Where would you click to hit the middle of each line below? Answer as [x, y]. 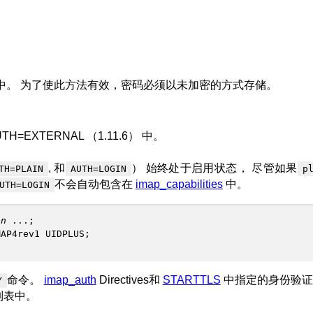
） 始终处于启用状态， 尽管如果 [214, 168]
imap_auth [70, 279]
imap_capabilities [179, 184]
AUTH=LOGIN [98, 169]
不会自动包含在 [95, 184]
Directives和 [129, 279]
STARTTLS [191, 279]
